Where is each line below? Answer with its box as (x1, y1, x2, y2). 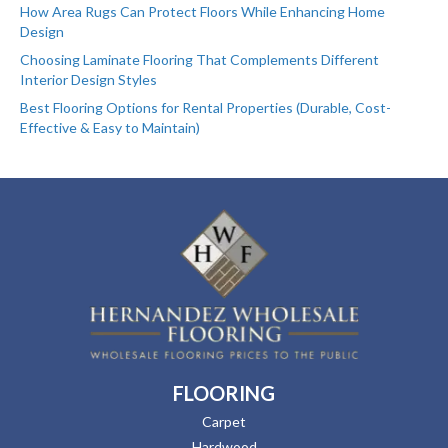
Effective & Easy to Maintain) (20, 119, 200, 137)
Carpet (202, 413, 246, 431)
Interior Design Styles (20, 71, 157, 89)
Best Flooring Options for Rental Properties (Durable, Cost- (20, 99, 391, 117)
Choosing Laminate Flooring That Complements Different (20, 51, 379, 69)
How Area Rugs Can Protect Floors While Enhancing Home (20, 3, 385, 21)
